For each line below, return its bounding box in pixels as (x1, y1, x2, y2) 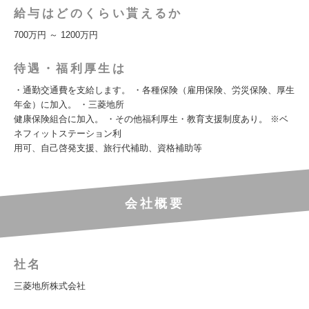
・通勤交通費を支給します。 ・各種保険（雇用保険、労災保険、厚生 (14, 85, 295, 95)
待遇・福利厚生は (14, 62, 127, 75)
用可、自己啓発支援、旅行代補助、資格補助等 (14, 143, 202, 153)
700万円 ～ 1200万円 (14, 30, 98, 40)
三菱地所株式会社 (14, 281, 86, 291)
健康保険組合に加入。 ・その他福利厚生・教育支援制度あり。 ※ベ (14, 114, 288, 124)
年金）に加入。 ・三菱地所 (14, 99, 124, 110)
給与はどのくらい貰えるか (14, 7, 183, 20)
